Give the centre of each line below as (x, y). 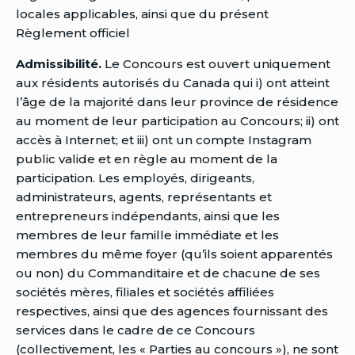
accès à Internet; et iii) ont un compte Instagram (164, 139)
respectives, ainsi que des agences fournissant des (172, 311)
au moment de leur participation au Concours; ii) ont (177, 120)
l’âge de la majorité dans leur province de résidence (177, 101)
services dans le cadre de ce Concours (136, 330)
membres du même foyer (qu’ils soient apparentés (174, 254)
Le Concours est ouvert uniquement (216, 63)
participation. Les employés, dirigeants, (135, 177)
